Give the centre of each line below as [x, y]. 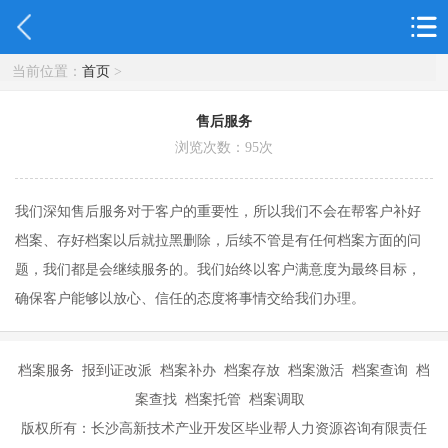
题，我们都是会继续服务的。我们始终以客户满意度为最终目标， [217, 269]
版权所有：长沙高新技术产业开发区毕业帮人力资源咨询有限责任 [224, 428]
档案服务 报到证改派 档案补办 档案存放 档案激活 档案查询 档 [224, 370]
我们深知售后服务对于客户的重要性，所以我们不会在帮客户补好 [217, 211]
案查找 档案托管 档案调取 [224, 399]
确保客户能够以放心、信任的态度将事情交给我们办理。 [189, 298]
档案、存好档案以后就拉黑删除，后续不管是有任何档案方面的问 [217, 240]
